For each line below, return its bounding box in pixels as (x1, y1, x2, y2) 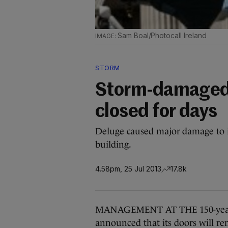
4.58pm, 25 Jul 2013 (95, 164, 161, 173)
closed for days (95, 103, 217, 121)
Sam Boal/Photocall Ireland (117, 31, 207, 40)
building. (95, 139, 131, 150)
